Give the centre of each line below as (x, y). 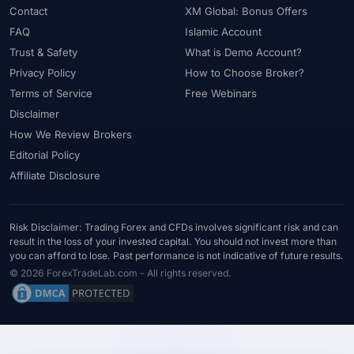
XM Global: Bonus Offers (246, 11)
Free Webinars (221, 93)
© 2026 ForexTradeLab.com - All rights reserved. (121, 273)
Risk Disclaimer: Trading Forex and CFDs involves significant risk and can (174, 227)
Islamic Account (223, 31)
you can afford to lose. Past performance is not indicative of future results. (177, 255)
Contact (28, 11)
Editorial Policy (45, 154)
